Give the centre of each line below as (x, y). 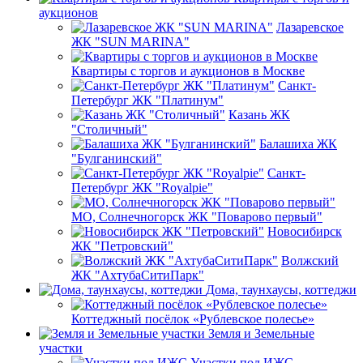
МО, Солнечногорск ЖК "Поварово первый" (197, 217)
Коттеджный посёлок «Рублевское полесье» (193, 319)
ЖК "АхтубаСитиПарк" (138, 275)
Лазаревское (310, 28)
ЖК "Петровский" (122, 246)
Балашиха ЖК (298, 144)
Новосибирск (305, 232)
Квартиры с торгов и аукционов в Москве (188, 71)
